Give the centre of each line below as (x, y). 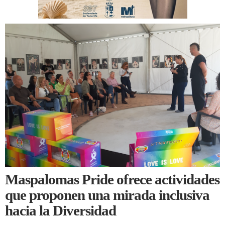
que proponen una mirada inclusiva (107, 195)
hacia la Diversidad (61, 211)
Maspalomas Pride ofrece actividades (112, 180)
